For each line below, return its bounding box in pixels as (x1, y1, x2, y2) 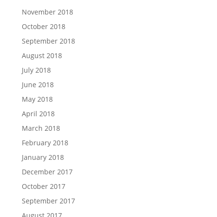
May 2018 (21, 94, 53, 104)
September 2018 (21, 36, 75, 46)
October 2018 (21, 22, 65, 31)
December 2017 (21, 167, 73, 176)
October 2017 (21, 182, 65, 191)
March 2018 (21, 124, 60, 133)
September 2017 (21, 196, 75, 205)
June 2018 (21, 80, 54, 89)
